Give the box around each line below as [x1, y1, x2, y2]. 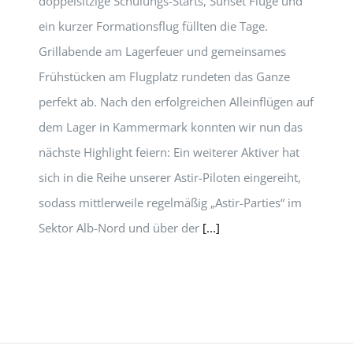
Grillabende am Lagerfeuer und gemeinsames [39, 43, 286, 59]
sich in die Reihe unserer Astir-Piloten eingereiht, [39, 169, 301, 185]
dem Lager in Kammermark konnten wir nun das [39, 119, 303, 135]
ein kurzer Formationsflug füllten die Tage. [39, 18, 268, 34]
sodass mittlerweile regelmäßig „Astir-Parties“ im [39, 195, 302, 210]
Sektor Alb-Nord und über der [39, 220, 203, 236]
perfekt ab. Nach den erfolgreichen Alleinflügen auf [39, 94, 314, 110]
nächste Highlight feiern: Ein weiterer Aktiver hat [39, 144, 299, 160]
